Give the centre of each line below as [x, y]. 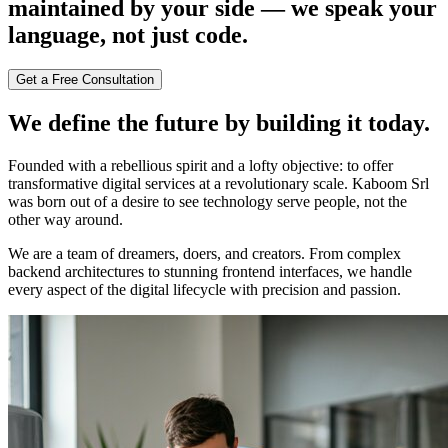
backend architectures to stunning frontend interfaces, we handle [210, 271]
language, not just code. [128, 34]
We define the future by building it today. [219, 122]
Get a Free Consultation [85, 79]
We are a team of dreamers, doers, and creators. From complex [204, 253]
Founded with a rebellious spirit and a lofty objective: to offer [200, 165]
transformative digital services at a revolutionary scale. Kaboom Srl [218, 183]
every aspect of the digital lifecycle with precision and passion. [204, 289]
